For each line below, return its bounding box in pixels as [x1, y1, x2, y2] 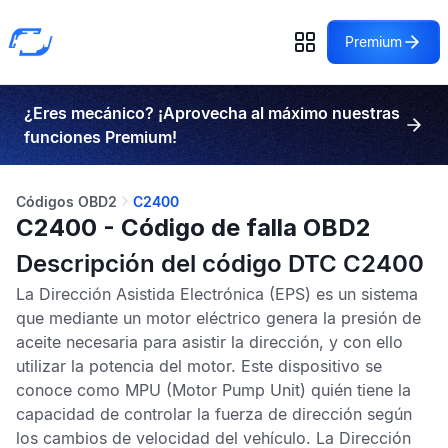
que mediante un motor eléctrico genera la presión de [16, 308, 421, 328]
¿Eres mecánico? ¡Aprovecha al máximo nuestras [24, 103, 400, 123]
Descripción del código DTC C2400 [16, 249, 424, 278]
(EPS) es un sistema [264, 284, 418, 304]
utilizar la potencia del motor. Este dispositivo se [16, 356, 382, 376]
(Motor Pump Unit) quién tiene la [161, 380, 411, 400]
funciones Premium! [24, 127, 177, 147]
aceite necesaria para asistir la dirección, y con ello [16, 332, 403, 352]
